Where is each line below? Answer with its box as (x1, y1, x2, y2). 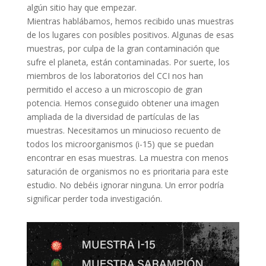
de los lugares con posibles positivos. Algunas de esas (26, 28, 234, 40)
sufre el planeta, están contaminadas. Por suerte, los (26, 56, 230, 68)
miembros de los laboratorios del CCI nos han (26, 69, 203, 81)
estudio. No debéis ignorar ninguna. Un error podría (26, 179, 224, 191)
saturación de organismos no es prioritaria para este (26, 165, 229, 177)
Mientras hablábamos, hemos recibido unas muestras (26, 15, 234, 27)
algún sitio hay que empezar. (26, 1, 137, 13)
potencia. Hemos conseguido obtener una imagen (26, 97, 219, 109)
